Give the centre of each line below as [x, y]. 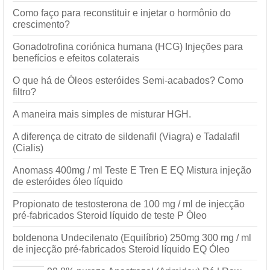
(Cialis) [28, 148]
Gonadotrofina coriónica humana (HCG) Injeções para [128, 47]
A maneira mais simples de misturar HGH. [102, 115]
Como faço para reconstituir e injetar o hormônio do [122, 13]
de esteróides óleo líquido [68, 182]
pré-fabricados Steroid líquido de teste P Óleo [110, 216]
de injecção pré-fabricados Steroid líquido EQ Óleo [121, 250]
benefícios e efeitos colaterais [76, 58]
